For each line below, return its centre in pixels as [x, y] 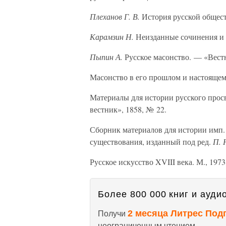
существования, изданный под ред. [151, 142]
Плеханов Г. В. [115, 16]
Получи [113, 214]
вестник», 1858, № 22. [128, 109]
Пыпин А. [106, 57]
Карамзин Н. [112, 37]
